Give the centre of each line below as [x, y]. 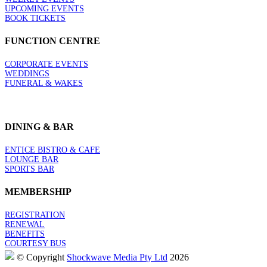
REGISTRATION [35, 215]
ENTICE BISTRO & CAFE [52, 150]
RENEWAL [25, 225]
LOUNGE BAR [32, 159]
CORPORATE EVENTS [46, 64]
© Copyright [42, 257]
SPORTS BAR [30, 169]
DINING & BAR [39, 126]
